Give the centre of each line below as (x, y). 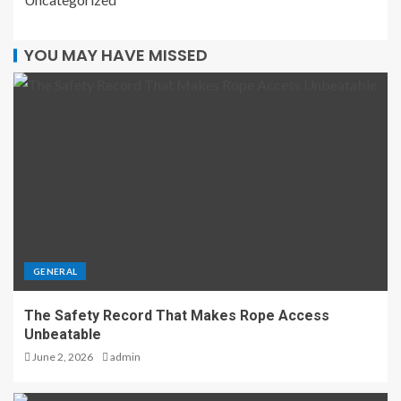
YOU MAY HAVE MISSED (116, 55)
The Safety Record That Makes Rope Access (177, 315)
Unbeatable (63, 334)
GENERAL (55, 271)
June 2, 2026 (62, 356)
